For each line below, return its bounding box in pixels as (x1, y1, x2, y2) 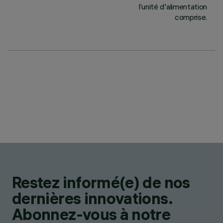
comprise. (174, 12, 207, 22)
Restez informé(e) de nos (12, 173, 190, 192)
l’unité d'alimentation (139, 1, 207, 11)
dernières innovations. (12, 189, 172, 208)
